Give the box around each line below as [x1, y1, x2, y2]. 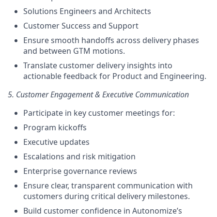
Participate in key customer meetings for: [23, 108, 175, 118]
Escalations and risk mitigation [23, 151, 136, 162]
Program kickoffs [23, 122, 87, 133]
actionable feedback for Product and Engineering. [23, 71, 206, 81]
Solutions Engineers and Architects [23, 6, 151, 16]
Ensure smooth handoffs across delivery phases [23, 35, 199, 46]
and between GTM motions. [23, 46, 125, 56]
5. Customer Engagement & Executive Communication [8, 89, 189, 100]
